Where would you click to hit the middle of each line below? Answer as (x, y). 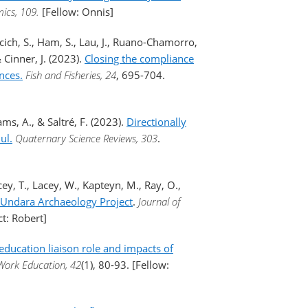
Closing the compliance (139, 58)
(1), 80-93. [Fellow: (125, 265)
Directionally (156, 122)
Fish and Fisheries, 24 (71, 75)
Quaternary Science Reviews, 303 (86, 138)
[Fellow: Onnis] (78, 12)
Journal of (159, 201)
